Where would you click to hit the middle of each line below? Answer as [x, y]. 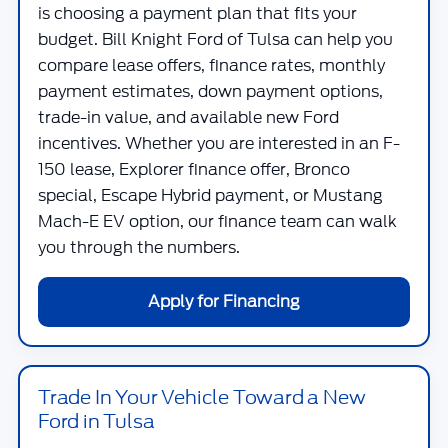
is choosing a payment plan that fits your [197, 13]
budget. [70, 39]
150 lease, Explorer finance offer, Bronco [194, 169]
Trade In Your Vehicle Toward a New [202, 397]
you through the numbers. [139, 247]
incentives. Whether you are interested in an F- [219, 143]
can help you [341, 39]
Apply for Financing [224, 301]
